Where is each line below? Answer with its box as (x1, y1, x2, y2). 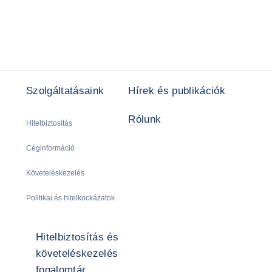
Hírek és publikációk (128, 84, 226, 97)
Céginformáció (26, 143, 75, 152)
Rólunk (128, 113, 161, 125)
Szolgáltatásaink (26, 84, 104, 97)
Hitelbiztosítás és (36, 231, 119, 243)
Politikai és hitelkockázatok (26, 193, 115, 202)
